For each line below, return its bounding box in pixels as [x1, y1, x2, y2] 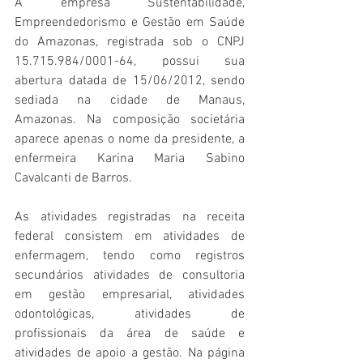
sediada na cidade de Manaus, [15, 92, 245, 109]
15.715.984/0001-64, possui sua [15, 53, 245, 70]
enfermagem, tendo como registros [15, 248, 245, 265]
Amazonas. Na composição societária [15, 112, 245, 129]
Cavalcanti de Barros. [15, 170, 132, 187]
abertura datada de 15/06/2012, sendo [15, 73, 245, 90]
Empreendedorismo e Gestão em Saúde [15, 15, 245, 32]
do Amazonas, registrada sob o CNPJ [15, 34, 245, 51]
